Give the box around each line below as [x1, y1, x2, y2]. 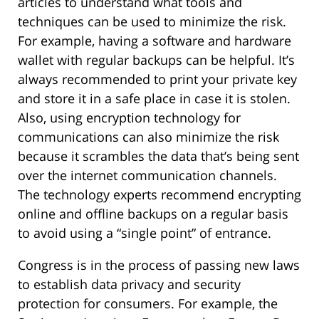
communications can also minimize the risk [18, 128, 279, 146]
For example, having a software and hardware [18, 32, 291, 50]
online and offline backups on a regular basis [18, 205, 288, 223]
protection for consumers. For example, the [18, 295, 278, 313]
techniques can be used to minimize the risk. [18, 13, 286, 31]
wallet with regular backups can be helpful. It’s [18, 51, 295, 69]
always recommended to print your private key [18, 70, 297, 88]
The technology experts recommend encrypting [18, 186, 301, 204]
